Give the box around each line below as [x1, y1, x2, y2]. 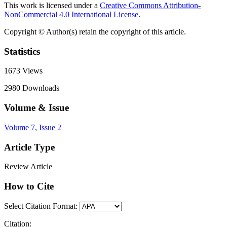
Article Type [4, 141, 55, 153]
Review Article [4, 162, 52, 171]
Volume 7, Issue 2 [4, 123, 61, 132]
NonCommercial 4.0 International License [4, 10, 138, 19]
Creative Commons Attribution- [100, 1, 201, 10]
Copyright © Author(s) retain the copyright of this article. [4, 27, 186, 36]
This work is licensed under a [4, 1, 100, 10]
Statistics [4, 46, 40, 57]
